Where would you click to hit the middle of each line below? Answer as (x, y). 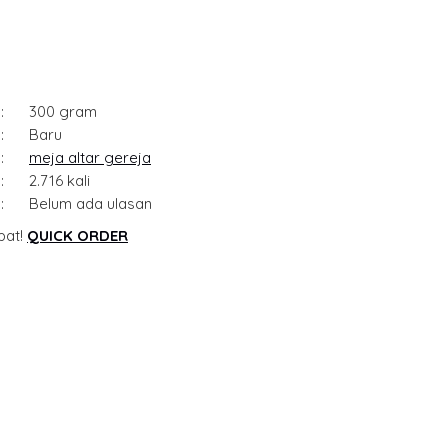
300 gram (63, 112)
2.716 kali (59, 181)
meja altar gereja (90, 158)
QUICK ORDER (77, 236)
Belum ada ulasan (90, 204)
